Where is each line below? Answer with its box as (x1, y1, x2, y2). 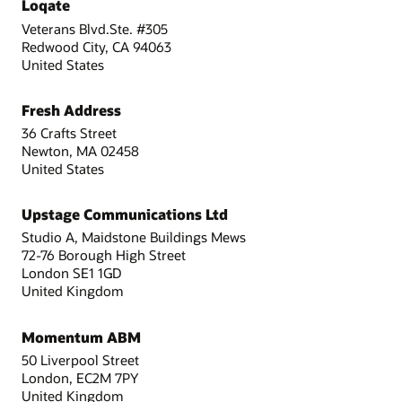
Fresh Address (22, 100, 121, 119)
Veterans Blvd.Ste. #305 (22, 19, 168, 38)
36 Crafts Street (22, 124, 117, 142)
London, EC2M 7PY (22, 368, 138, 387)
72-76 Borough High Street (22, 246, 186, 265)
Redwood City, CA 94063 (22, 37, 171, 56)
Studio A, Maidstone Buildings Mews (22, 228, 246, 247)
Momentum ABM (22, 327, 141, 346)
